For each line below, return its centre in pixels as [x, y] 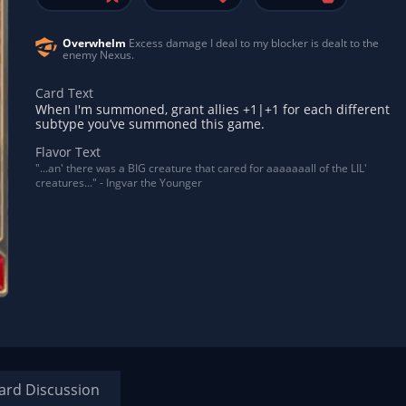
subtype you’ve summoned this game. [150, 124]
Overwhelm [94, 43]
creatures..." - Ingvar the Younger [119, 183]
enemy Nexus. [98, 54]
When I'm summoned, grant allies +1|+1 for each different [213, 109]
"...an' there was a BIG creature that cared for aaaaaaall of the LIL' [201, 168]
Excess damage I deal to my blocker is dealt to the [252, 43]
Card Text [64, 93]
